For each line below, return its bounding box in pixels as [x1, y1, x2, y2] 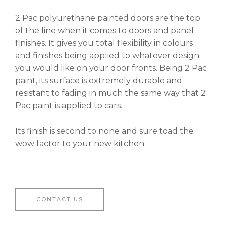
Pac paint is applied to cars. [15, 100, 122, 110]
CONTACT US [36, 195, 83, 203]
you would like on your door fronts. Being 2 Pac [15, 63, 207, 73]
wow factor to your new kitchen [15, 139, 144, 149]
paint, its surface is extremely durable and [15, 75, 182, 85]
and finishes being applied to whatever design [15, 50, 199, 60]
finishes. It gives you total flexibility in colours [15, 38, 193, 48]
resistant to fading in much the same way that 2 [15, 88, 206, 98]
